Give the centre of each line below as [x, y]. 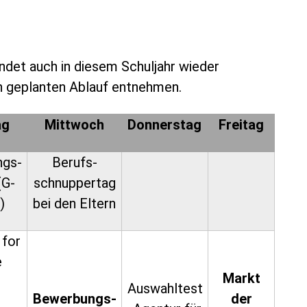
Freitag [241, 125]
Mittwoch [74, 125]
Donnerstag [165, 125]
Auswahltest [165, 288]
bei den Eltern [75, 204]
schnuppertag [74, 183]
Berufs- [74, 162]
